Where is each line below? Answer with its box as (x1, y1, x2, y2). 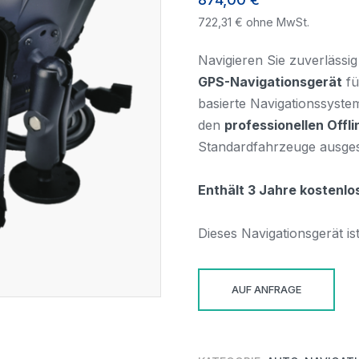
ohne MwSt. (243, 15, 310, 29)
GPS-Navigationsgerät (198, 74, 343, 90)
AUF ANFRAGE (232, 283, 302, 296)
